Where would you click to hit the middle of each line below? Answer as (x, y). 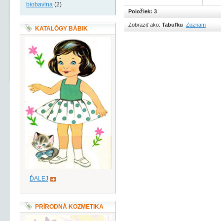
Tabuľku (172, 25)
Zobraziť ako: (144, 25)
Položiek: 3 (143, 11)
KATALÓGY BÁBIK (61, 29)
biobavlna (39, 4)
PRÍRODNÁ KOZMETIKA (69, 206)
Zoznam (196, 25)
